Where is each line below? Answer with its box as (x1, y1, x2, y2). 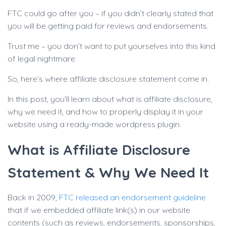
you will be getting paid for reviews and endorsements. (8, 21, 208, 31)
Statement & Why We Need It (8, 163, 209, 181)
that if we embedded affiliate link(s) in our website (8, 205, 190, 215)
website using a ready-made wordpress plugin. (8, 119, 181, 129)
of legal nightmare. (8, 53, 77, 64)
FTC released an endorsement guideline (59, 192, 206, 202)
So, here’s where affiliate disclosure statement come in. (8, 74, 209, 84)
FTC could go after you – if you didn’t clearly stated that (8, 8, 213, 18)
